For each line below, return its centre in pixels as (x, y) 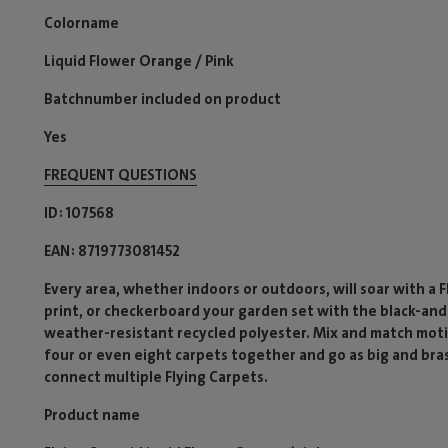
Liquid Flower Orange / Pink (139, 61)
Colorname (81, 23)
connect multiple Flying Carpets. (156, 377)
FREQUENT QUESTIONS (120, 175)
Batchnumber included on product (162, 99)
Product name (92, 415)
